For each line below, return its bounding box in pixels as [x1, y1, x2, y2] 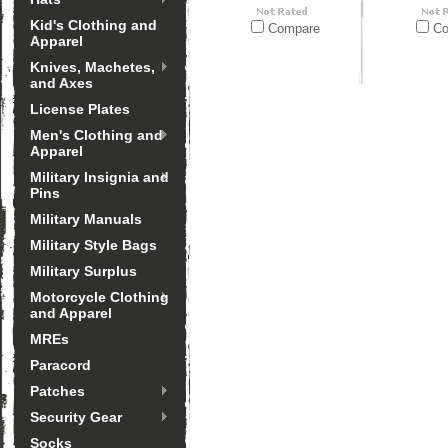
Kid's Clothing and [30, 17, 157, 33]
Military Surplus [30, 263, 137, 279]
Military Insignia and [30, 169, 169, 185]
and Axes [30, 75, 93, 91]
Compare [267, 21, 320, 36]
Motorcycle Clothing [30, 289, 169, 305]
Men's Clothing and [30, 127, 163, 143]
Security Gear [30, 409, 122, 425]
